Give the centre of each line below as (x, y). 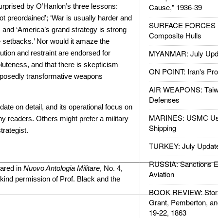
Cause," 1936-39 (175, 7)
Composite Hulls (175, 35)
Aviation (161, 174)
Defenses (164, 100)
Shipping (162, 128)
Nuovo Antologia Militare (62, 168)
